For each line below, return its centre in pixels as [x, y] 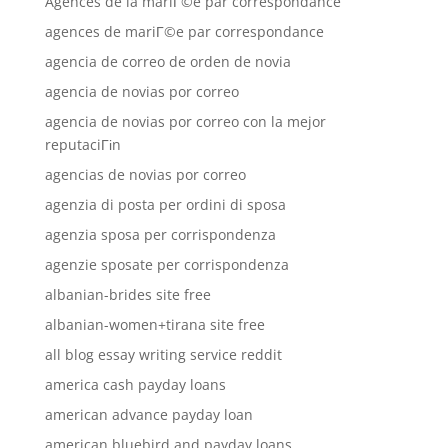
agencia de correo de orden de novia [167, 61]
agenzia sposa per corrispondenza [160, 234]
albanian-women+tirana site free [154, 324]
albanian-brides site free [127, 294]
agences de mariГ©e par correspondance [184, 31]
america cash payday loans [135, 384]
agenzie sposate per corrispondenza [166, 264]
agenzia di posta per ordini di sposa [165, 204]
